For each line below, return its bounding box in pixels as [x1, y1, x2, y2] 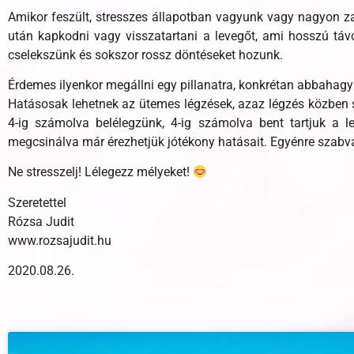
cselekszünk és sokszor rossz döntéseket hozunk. [8, 47, 283, 62]
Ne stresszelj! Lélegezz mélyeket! [8, 164, 193, 180]
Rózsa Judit [8, 213, 74, 229]
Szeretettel [8, 194, 66, 210]
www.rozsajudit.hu [8, 232, 111, 248]
